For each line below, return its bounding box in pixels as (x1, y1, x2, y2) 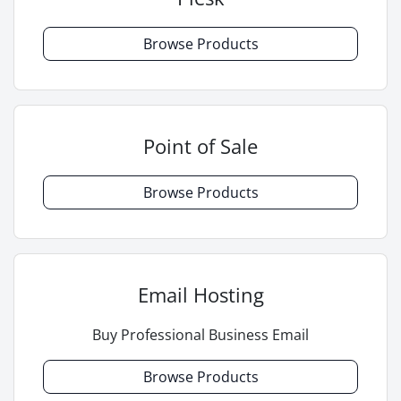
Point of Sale (143, 132, 258, 160)
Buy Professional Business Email (92, 325, 309, 346)
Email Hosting (137, 281, 264, 309)
